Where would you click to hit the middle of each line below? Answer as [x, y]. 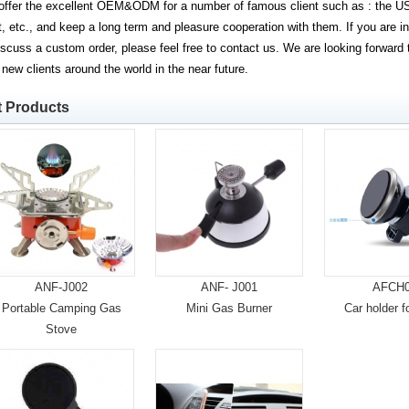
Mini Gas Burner [229, 308]
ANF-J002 [61, 287]
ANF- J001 [229, 287]
